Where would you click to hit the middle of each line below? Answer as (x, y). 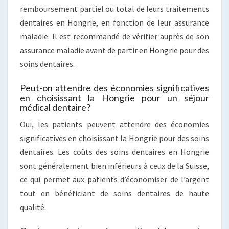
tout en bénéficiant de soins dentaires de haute (114, 193)
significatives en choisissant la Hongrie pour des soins (114, 138)
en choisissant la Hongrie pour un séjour (114, 97)
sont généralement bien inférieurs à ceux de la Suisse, (114, 165)
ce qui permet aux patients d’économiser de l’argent (114, 179)
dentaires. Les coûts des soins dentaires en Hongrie (114, 152)
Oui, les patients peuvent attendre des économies (114, 124)
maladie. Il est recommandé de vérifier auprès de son (114, 36)
